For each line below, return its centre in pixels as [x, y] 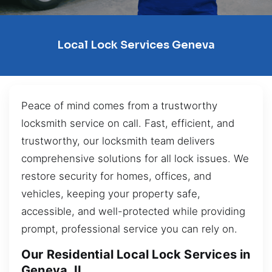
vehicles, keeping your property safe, [111, 193]
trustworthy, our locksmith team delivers [118, 141]
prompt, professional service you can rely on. [129, 229]
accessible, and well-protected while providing [133, 211]
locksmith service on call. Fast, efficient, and [128, 123]
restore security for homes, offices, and [116, 176]
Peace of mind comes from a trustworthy [119, 105]
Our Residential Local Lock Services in [136, 255]
